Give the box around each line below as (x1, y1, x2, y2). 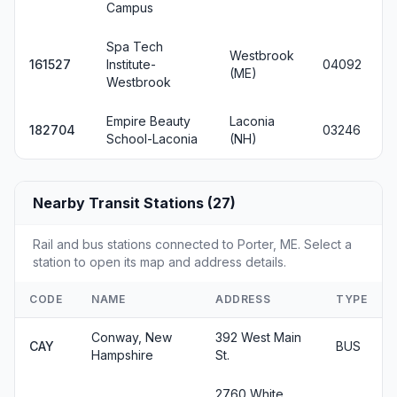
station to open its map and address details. (33, 254, 286, 269)
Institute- (106, 57, 156, 72)
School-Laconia (106, 131, 198, 146)
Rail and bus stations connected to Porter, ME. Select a (33, 237, 352, 252)
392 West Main (215, 330, 301, 345)
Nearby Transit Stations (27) (33, 194, 236, 212)
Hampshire (91, 347, 153, 362)
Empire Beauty (106, 113, 191, 128)
